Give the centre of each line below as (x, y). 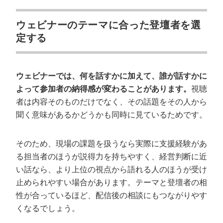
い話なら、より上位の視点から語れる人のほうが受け (111, 169)
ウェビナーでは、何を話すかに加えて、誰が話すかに (111, 76)
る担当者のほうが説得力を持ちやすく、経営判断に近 (111, 157)
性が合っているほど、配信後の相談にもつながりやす (111, 195)
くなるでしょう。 (48, 208)
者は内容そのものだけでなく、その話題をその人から (111, 102)
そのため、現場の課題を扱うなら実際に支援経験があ (111, 144)
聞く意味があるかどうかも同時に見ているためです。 (111, 115)
